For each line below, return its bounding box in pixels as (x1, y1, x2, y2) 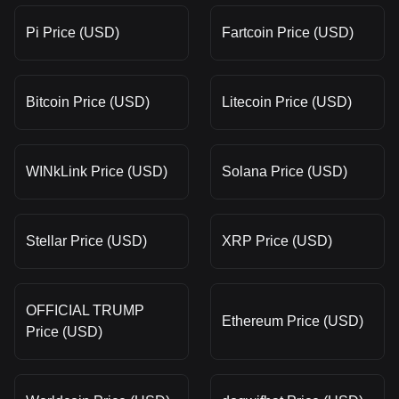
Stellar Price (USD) (26, 232, 147, 248)
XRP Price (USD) (222, 232, 332, 248)
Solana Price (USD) (222, 163, 347, 179)
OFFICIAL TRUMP (26, 302, 144, 318)
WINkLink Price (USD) (26, 163, 167, 179)
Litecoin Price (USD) (222, 94, 352, 110)
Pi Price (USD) (26, 24, 119, 40)
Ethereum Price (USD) (222, 313, 363, 329)
